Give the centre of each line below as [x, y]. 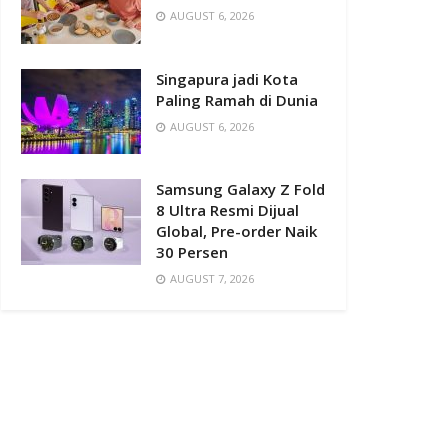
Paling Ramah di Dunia [237, 99]
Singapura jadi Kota [227, 78]
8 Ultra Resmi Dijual [227, 210]
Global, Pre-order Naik [236, 231]
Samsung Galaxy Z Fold [240, 189]
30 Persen [192, 252]
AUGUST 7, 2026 [210, 279]
